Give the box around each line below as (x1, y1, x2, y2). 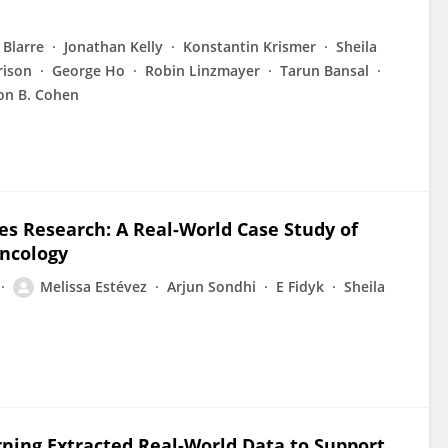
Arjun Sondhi (167, 277, 256, 296)
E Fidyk (276, 277, 324, 296)
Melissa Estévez (40, 277, 147, 296)
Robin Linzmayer (145, 61, 260, 80)
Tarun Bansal (280, 61, 369, 80)
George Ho (52, 61, 125, 80)
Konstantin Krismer (183, 37, 316, 56)
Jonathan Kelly (64, 37, 163, 56)
